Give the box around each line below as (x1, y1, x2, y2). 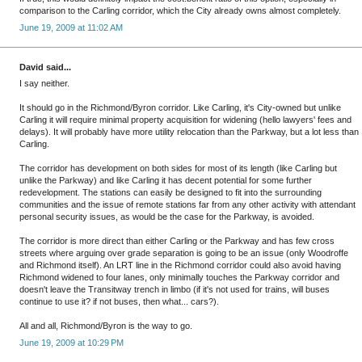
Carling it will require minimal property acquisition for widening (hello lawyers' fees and (19, 115, 351, 125)
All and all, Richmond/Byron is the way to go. (19, 321, 192, 331)
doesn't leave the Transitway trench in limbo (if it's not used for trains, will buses (19, 284, 330, 295)
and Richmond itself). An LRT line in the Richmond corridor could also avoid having (19, 260, 341, 271)
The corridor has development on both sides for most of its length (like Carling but (19, 163, 337, 174)
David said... (19, 61, 71, 72)
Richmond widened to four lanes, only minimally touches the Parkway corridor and (19, 272, 339, 283)
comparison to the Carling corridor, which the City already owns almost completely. (19, 6, 341, 16)
